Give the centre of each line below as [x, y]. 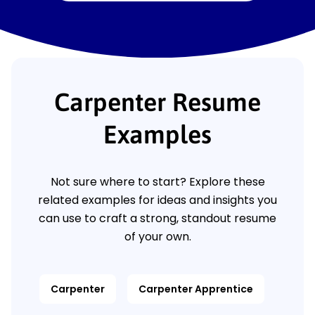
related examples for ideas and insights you [157, 200]
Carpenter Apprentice [196, 289]
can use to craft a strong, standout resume [157, 219]
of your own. [157, 237]
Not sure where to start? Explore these [157, 182]
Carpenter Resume [157, 102]
